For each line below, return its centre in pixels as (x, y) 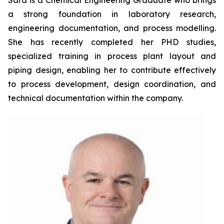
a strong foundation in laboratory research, (112, 14)
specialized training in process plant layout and (112, 56)
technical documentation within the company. (95, 98)
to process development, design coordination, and (112, 84)
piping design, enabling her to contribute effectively (112, 70)
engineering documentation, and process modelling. (112, 28)
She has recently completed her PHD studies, (112, 42)
